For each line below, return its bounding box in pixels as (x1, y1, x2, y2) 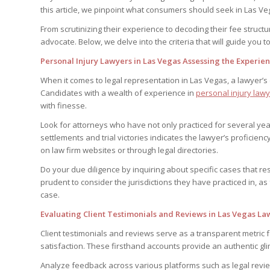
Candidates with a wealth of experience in (40, 87, 196, 99)
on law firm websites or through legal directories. (40, 145, 218, 156)
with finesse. (40, 100, 87, 111)
